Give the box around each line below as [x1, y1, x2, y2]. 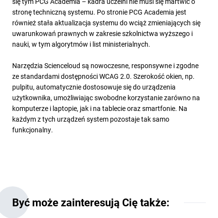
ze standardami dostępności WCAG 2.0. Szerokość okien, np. [12, 71, 195, 81]
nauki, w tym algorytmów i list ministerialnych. [12, 39, 150, 49]
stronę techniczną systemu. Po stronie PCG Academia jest [12, 7, 186, 17]
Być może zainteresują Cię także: [12, 195, 169, 209]
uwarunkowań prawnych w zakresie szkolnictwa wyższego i [12, 28, 193, 38]
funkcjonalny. [12, 125, 53, 134]
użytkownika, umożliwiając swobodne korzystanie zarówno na [12, 92, 200, 102]
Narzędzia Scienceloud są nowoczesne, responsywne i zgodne [12, 60, 199, 70]
